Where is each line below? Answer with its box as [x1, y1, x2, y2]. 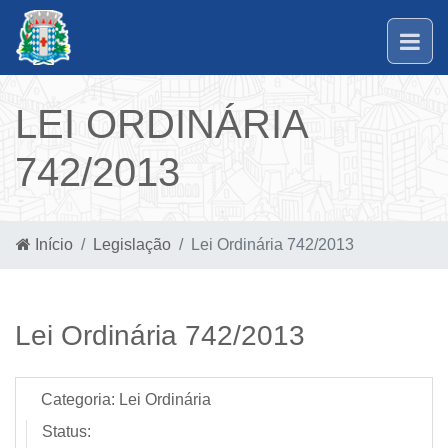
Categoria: [41, 391, 115, 408]
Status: [42, 423, 91, 440]
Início [31, 236, 73, 253]
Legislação [93, 236, 171, 253]
